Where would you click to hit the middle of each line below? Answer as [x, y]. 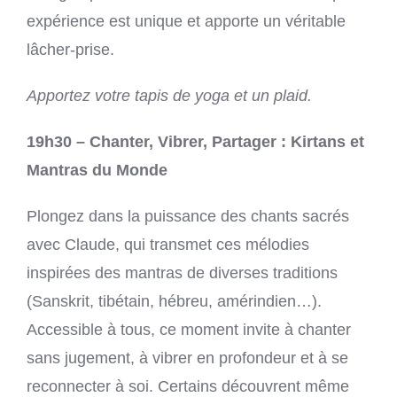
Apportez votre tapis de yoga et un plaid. [169, 95]
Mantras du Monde [97, 170]
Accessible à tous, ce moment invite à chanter [189, 329]
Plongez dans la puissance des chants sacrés [188, 216]
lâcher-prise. [70, 49]
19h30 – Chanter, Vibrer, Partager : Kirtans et [195, 141]
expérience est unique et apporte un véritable [186, 21]
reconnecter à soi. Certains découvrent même [188, 386]
